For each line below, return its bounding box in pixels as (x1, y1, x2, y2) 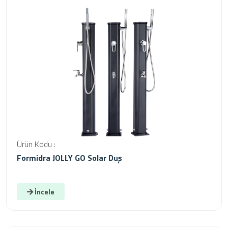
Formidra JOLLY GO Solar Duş (17, 152, 122, 164)
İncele (33, 186, 54, 197)
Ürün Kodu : (17, 138, 55, 150)
